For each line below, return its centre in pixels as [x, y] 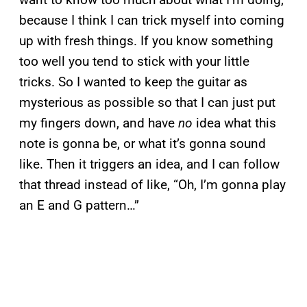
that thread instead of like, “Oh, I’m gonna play [152, 184]
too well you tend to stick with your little [134, 61]
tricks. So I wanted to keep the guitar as [133, 82]
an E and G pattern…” [79, 205]
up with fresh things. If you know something [146, 40]
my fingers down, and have [99, 123]
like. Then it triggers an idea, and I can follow [149, 164]
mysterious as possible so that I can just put [147, 102]
